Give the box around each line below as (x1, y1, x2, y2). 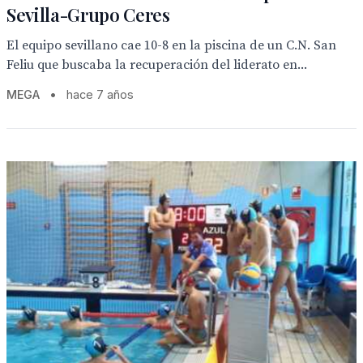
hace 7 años (66, 88, 134, 101)
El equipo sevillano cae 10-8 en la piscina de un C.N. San (6, 37, 336, 53)
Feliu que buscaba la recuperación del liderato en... (6, 57, 307, 73)
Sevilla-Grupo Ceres (6, 2, 170, 27)
